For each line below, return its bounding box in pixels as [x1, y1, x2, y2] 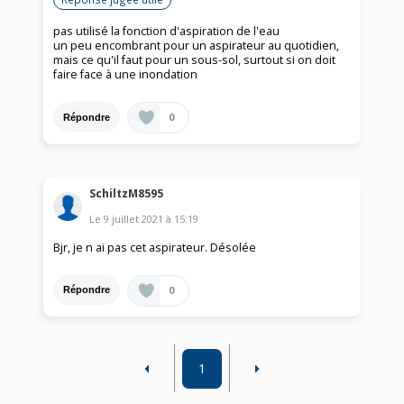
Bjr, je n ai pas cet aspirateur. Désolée [53, 239, 257, 255]
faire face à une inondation [53, 67, 198, 83]
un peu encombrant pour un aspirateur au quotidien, [53, 38, 340, 54]
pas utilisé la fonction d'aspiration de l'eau [53, 23, 280, 40]
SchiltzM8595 [89, 185, 164, 201]
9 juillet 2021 [104, 211, 164, 225]
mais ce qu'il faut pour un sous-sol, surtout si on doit [53, 52, 336, 69]
